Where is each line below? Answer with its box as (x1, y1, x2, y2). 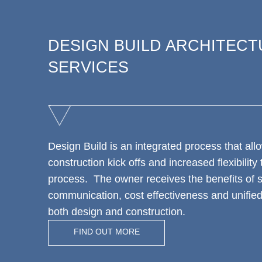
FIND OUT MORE (73, 226, 140, 236)
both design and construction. (48, 205, 185, 218)
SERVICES (48, 58, 129, 76)
